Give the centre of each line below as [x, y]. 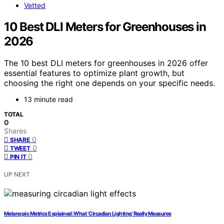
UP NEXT [17, 174]
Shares [15, 131]
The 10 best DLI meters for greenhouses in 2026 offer [106, 63]
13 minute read [48, 99]
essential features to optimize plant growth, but [94, 73]
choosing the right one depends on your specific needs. [109, 83]
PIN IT [18, 157]
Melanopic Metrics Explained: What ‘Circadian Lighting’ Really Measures [88, 214]
